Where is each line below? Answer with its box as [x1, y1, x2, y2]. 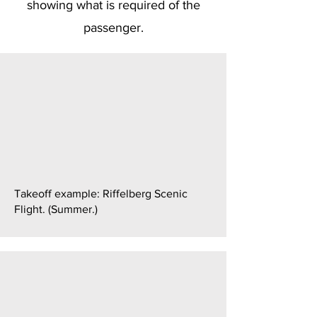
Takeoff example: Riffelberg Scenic [14, 187, 188, 200]
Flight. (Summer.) [14, 202, 98, 215]
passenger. [83, 20, 144, 35]
